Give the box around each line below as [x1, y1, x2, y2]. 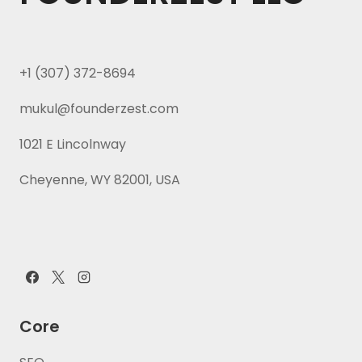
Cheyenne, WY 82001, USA [19, 170, 180, 189]
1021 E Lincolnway [19, 135, 126, 154]
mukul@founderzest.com [19, 99, 179, 118]
